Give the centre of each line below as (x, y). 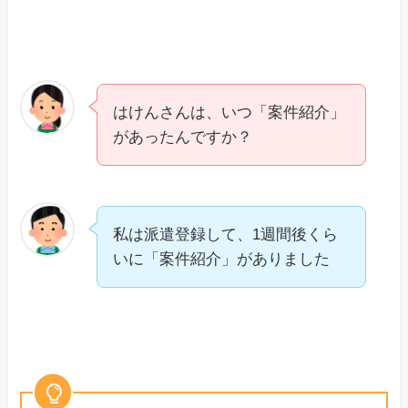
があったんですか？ (183, 137)
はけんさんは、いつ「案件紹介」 (229, 112)
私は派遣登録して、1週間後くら (226, 234)
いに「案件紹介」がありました (222, 259)
